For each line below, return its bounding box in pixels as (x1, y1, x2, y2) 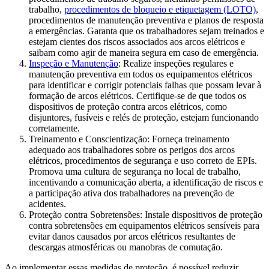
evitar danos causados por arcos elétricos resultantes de (29, 231, 235, 242)
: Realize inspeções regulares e (118, 58, 234, 69)
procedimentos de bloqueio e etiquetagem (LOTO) (64, 4, 256, 15)
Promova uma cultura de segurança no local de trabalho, (29, 166, 241, 177)
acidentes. (29, 199, 66, 210)
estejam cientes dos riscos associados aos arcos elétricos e (29, 37, 245, 47)
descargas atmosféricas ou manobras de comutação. (29, 242, 223, 253)
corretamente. (29, 123, 80, 134)
